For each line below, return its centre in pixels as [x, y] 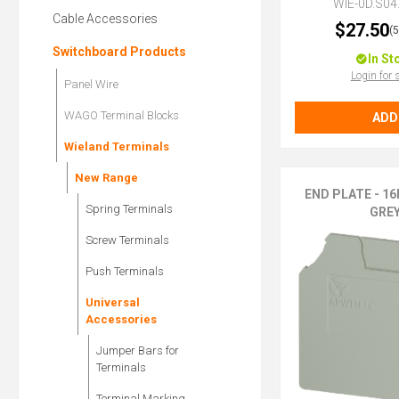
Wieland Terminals [117, 147]
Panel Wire [91, 85]
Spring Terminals [129, 209]
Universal [113, 303]
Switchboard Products [119, 52]
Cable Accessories [105, 19]
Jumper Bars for [138, 351]
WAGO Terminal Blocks [122, 116]
